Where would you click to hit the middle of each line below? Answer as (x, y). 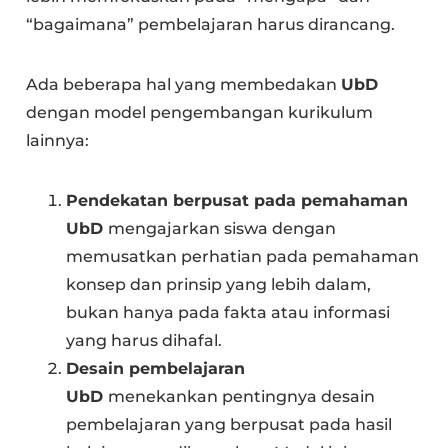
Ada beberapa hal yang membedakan (184, 84)
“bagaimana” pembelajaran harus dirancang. (211, 24)
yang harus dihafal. (144, 340)
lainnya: (58, 140)
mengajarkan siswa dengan (222, 228)
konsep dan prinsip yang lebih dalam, (219, 284)
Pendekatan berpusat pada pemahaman (237, 200)
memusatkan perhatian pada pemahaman (243, 256)
